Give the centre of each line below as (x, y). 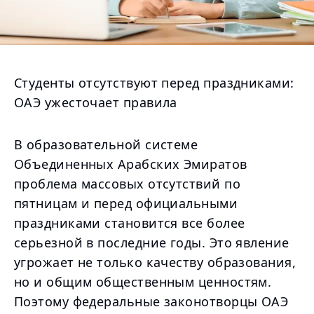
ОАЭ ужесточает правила (96, 102)
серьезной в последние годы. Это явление (152, 243)
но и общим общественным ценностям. (143, 282)
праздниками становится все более (130, 223)
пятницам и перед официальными (126, 203)
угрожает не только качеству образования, (155, 262)
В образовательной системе (106, 144)
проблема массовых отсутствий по (127, 184)
